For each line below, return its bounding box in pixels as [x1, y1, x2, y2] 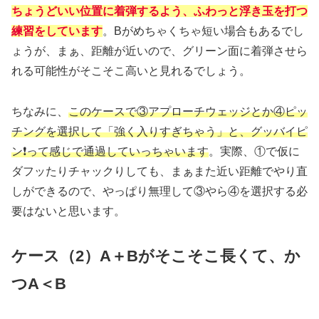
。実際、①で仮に [209, 145, 300, 158]
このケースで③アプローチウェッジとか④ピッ [68, 105, 308, 118]
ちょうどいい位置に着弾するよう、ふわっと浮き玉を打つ [11, 5, 308, 18]
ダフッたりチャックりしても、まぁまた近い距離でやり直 [11, 165, 308, 178]
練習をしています [11, 25, 103, 38]
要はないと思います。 [11, 205, 125, 218]
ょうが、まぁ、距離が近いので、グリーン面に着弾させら [11, 45, 308, 58]
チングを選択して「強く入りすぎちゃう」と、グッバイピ [11, 125, 308, 138]
